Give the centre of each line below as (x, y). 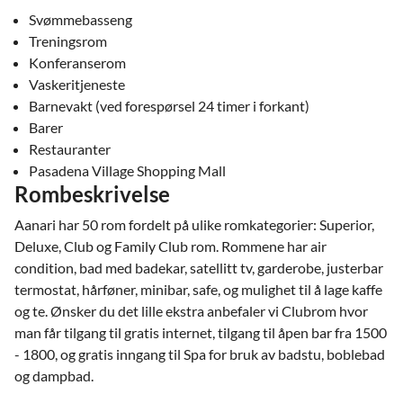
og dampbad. (55, 376)
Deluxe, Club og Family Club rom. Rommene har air (170, 246)
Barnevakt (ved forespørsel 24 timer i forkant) (169, 106)
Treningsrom (68, 41)
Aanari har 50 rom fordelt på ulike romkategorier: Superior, (194, 224)
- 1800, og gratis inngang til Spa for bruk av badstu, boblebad (200, 354)
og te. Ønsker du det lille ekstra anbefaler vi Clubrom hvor (191, 311)
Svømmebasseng (81, 19)
